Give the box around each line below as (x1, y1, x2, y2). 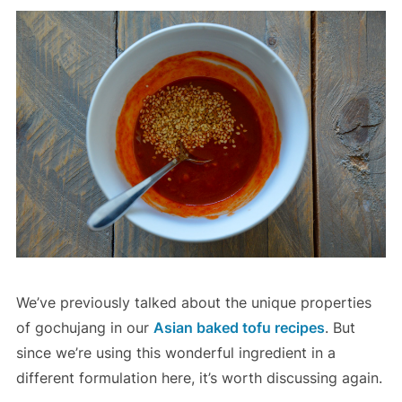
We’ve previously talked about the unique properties (15, 293, 371, 311)
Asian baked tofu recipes (153, 318, 325, 336)
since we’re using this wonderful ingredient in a (15, 343, 336, 362)
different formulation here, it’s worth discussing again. (15, 368, 382, 387)
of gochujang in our (15, 318, 153, 336)
